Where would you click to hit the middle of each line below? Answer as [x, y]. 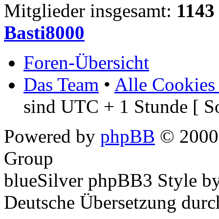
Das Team [61, 85]
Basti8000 [44, 33]
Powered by [52, 136]
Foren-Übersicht [86, 63]
